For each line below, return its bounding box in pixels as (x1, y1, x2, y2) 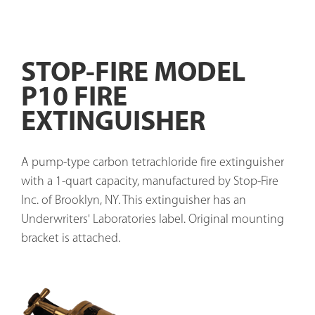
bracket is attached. (21, 232, 120, 245)
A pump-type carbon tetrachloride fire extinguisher (21, 156, 287, 169)
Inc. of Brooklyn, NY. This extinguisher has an (21, 194, 249, 207)
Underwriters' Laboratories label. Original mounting (21, 213, 287, 226)
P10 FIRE (21, 84, 127, 112)
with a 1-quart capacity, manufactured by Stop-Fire (21, 175, 281, 188)
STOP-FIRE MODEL (21, 60, 245, 88)
